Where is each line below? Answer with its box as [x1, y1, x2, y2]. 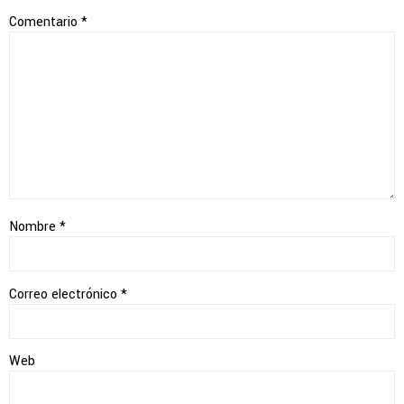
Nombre [9, 217, 60, 237]
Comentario [9, 12, 81, 32]
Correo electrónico [9, 284, 121, 304]
